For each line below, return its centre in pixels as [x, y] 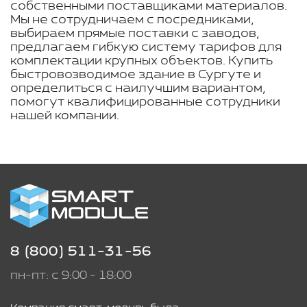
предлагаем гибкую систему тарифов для [146, 47]
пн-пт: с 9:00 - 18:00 [71, 275]
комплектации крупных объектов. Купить [142, 61]
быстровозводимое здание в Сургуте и [136, 75]
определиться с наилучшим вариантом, [138, 88]
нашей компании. [65, 116]
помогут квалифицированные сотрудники [145, 102]
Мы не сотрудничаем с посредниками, [132, 20]
